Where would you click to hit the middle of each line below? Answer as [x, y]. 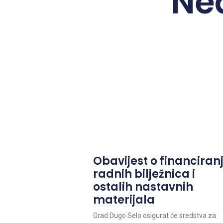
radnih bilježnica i [144, 174]
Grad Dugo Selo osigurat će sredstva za [155, 215]
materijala [124, 200]
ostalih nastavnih [143, 187]
